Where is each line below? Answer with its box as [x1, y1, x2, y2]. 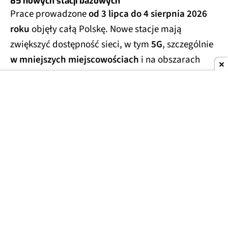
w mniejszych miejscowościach [10, 53, 139, 67]
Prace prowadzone [10, 7, 89, 21]
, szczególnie [162, 38, 213, 52]
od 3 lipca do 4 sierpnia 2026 [89, 7, 207, 21]
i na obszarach [139, 53, 200, 67]
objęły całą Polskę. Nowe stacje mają [30, 22, 182, 37]
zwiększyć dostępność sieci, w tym [10, 38, 151, 52]
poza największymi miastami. [10, 68, 130, 82]
